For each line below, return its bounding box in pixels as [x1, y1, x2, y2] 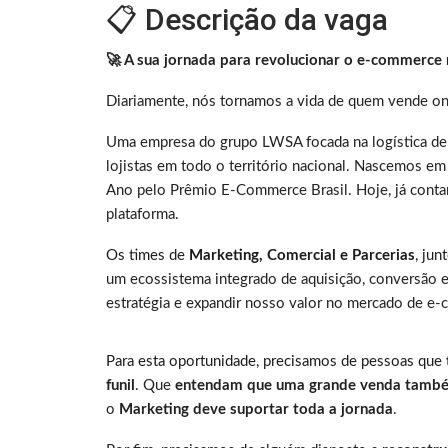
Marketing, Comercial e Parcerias [189, 248, 415, 264]
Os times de [106, 248, 189, 264]
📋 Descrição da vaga [106, 2, 388, 38]
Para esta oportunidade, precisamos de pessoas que [106, 354, 446, 370]
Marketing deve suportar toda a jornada [119, 402, 393, 418]
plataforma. [106, 207, 183, 223]
